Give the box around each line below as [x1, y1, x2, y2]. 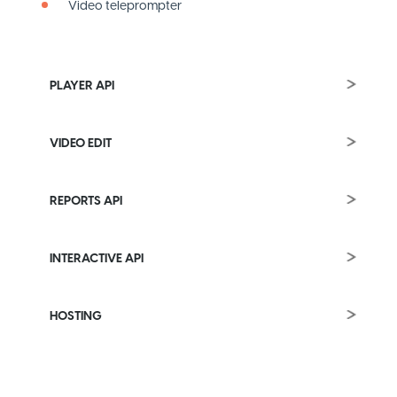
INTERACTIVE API [50, 249, 144, 268]
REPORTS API [50, 191, 122, 210]
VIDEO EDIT [50, 134, 112, 152]
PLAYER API [50, 76, 114, 95]
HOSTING [50, 307, 102, 325]
